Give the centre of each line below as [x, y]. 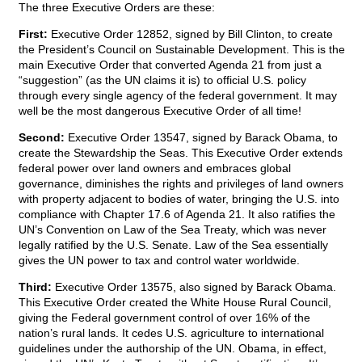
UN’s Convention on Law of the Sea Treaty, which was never [173, 230]
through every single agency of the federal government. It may [178, 96]
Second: [42, 138]
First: [33, 34]
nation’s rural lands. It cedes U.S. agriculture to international [171, 333]
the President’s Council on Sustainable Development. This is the [182, 50]
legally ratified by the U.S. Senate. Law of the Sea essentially [173, 245]
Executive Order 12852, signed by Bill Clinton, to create [190, 34]
